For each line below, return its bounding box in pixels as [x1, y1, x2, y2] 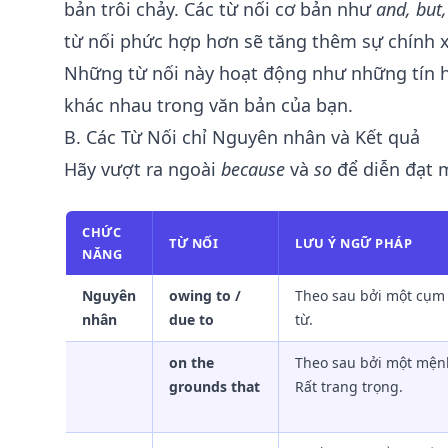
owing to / [169, 286, 241, 305]
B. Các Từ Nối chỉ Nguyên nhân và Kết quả [64, 125, 420, 149]
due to [169, 310, 214, 329]
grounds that [169, 377, 260, 396]
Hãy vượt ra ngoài [64, 157, 221, 181]
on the [169, 353, 214, 372]
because [221, 157, 285, 181]
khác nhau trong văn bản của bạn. [64, 93, 353, 117]
